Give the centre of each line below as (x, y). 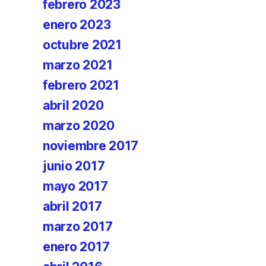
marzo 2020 (79, 126)
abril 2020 (73, 105)
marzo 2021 (78, 65)
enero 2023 (77, 25)
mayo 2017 (75, 186)
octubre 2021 (82, 45)
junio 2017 (74, 166)
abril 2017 (72, 206)
